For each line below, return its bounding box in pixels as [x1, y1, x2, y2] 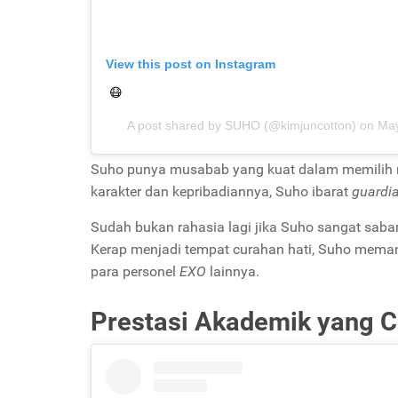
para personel [91, 263, 176, 280]
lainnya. [206, 263, 259, 280]
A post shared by [126, 118, 225, 132]
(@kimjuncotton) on [259, 118, 378, 132]
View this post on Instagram [106, 57, 275, 71]
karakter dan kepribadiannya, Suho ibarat [91, 183, 352, 200]
